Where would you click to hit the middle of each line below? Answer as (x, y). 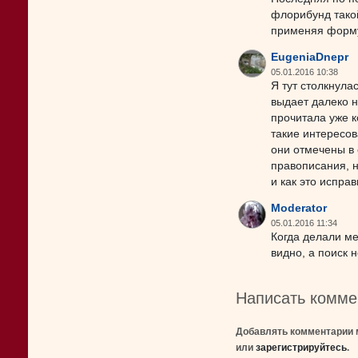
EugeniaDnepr (310, 57)
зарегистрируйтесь (301, 348)
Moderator (299, 208)
